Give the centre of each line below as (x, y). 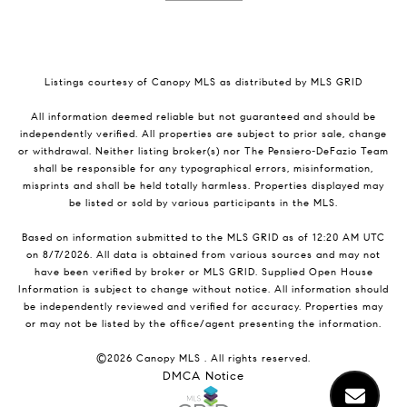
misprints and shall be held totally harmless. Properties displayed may (203, 186)
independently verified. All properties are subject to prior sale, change (203, 134)
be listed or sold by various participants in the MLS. (203, 203)
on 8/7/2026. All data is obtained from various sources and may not (203, 255)
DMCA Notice (203, 376)
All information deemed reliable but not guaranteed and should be (203, 117)
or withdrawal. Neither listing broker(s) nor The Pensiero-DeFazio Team (203, 152)
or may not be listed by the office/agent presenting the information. (203, 324)
